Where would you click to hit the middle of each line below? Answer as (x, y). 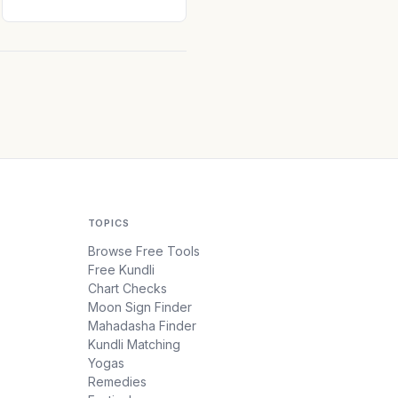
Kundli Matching (134, 344)
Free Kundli (121, 270)
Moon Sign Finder (139, 307)
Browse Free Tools (143, 251)
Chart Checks (127, 288)
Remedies (117, 382)
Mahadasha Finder (142, 326)
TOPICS (108, 223)
